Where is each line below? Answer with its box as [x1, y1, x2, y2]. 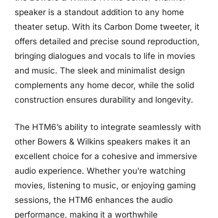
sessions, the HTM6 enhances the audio [15, 195, 173, 205]
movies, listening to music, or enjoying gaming [15, 180, 196, 190]
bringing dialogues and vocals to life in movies [15, 51, 195, 61]
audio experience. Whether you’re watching [15, 165, 185, 176]
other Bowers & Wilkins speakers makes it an [15, 136, 190, 146]
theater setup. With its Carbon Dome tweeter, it [15, 22, 200, 32]
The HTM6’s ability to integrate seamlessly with [15, 122, 201, 132]
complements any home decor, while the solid [15, 80, 194, 90]
